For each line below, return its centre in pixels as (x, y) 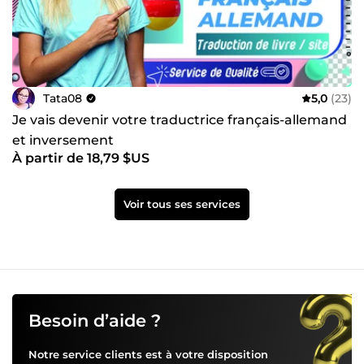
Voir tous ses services (182, 204)
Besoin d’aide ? (95, 321)
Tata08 (63, 98)
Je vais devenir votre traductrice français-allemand (180, 120)
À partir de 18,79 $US (81, 158)
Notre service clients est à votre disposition (148, 355)
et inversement (63, 141)
